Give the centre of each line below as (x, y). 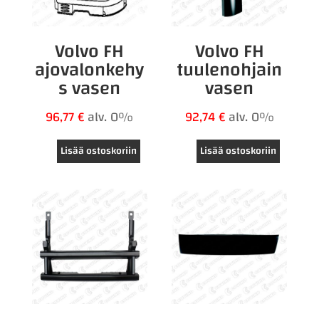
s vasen (90, 88)
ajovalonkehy (90, 69)
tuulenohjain (230, 69)
